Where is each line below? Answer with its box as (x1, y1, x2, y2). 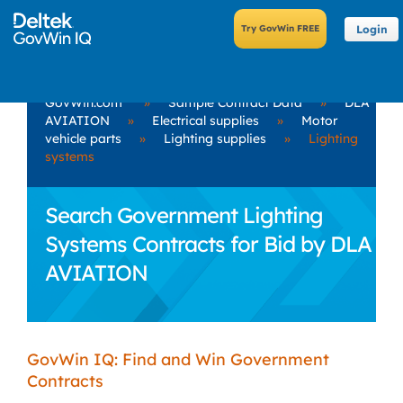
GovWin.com (45, 94, 122, 111)
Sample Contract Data (168, 94, 302, 111)
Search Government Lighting (45, 201, 323, 228)
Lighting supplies (164, 130, 266, 147)
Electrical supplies (152, 112, 259, 129)
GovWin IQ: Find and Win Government (27, 349, 329, 370)
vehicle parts (45, 130, 121, 147)
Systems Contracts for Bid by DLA (45, 230, 372, 257)
